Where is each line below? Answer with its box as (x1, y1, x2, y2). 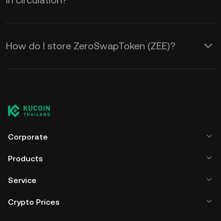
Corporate (8, 132, 48, 142)
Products (8, 154, 43, 163)
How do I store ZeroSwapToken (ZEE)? (6, 40, 175, 52)
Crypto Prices (8, 197, 60, 207)
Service (8, 176, 37, 185)
